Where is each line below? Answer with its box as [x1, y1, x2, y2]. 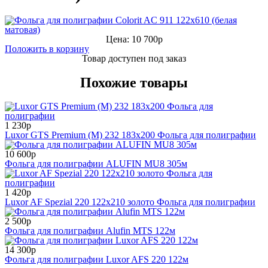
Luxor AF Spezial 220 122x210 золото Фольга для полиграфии [5, 196, 255, 207]
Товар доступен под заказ [82, 53, 186, 63]
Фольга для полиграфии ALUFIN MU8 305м [5, 158, 187, 169]
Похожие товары [80, 74, 188, 90]
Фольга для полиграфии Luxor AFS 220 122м [5, 254, 188, 264]
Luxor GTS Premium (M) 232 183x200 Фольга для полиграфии [5, 129, 256, 140]
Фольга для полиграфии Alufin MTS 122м [5, 225, 175, 236]
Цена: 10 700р [105, 33, 163, 44]
